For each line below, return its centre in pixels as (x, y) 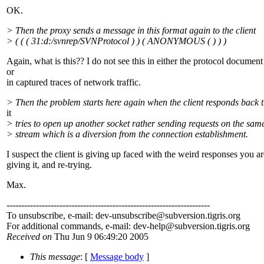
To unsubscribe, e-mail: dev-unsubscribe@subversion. (107, 216)
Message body (117, 257)
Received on (29, 237)
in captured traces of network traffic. (74, 82)
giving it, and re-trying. (49, 165)
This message (55, 257)
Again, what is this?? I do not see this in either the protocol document (135, 61)
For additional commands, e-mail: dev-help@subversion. (112, 226)
